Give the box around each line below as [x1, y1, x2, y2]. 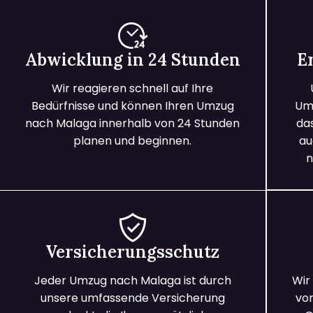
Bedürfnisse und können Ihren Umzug [31, 98, 234, 115]
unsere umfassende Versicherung [40, 290, 225, 307]
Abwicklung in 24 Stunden [24, 49, 240, 71]
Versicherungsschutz [45, 241, 220, 263]
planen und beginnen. [73, 133, 192, 150]
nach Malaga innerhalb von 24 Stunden [25, 115, 240, 132]
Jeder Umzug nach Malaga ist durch [34, 272, 231, 289]
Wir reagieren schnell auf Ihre [52, 80, 214, 97]
